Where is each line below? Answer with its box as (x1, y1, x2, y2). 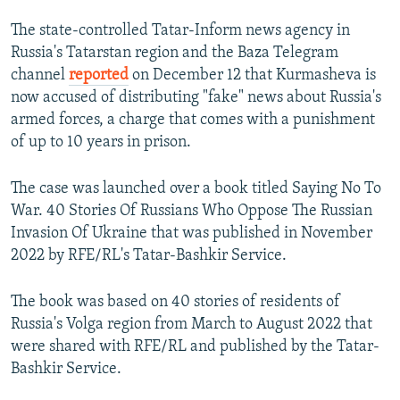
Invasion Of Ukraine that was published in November (11, 225, 372, 243)
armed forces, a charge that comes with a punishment (11, 112, 375, 129)
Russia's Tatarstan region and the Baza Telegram (11, 45, 338, 62)
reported (69, 67, 129, 85)
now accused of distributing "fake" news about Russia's (11, 89, 381, 107)
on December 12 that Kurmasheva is (129, 67, 376, 85)
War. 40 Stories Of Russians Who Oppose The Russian (11, 203, 372, 221)
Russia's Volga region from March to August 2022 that (11, 316, 372, 334)
